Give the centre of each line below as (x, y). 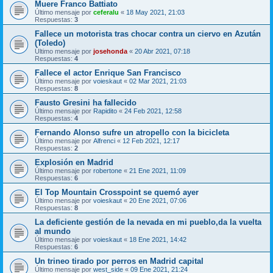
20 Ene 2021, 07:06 (158, 200)
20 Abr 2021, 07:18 (162, 51)
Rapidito (105, 111)
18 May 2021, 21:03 (155, 12)
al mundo (53, 231)
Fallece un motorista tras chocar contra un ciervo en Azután (148, 34)
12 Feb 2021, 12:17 (151, 141)
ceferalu (106, 12)
